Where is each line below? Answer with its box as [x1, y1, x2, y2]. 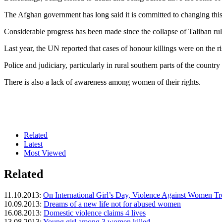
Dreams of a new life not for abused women [44, 199, 181, 208]
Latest [24, 139, 43, 148]
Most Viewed [24, 148, 66, 157]
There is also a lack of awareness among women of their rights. [4, 77, 201, 86]
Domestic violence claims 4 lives [44, 208, 146, 217]
